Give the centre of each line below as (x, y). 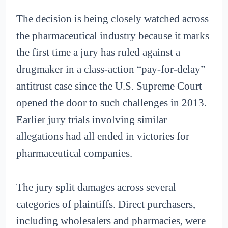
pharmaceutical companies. (75, 153)
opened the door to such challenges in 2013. (112, 103)
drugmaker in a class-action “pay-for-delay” (111, 69)
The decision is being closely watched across (113, 19)
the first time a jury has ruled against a (98, 53)
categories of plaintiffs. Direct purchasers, (106, 204)
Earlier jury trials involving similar (92, 120)
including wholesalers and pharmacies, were (111, 221)
